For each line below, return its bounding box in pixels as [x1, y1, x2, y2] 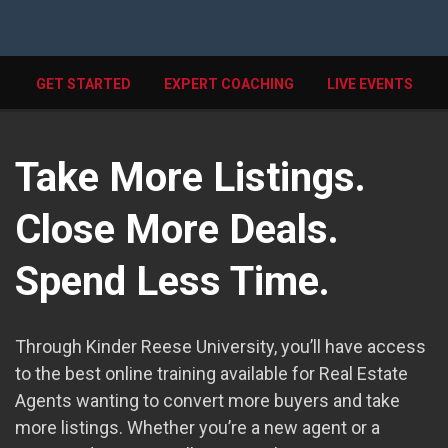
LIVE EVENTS [326, 76, 413, 92]
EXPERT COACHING [163, 76, 294, 92]
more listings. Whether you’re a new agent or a [15, 417, 380, 438]
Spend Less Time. [15, 258, 330, 305]
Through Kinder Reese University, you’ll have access [15, 336, 426, 357]
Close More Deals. [15, 206, 339, 253]
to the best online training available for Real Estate [15, 363, 408, 384]
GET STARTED [35, 76, 131, 92]
